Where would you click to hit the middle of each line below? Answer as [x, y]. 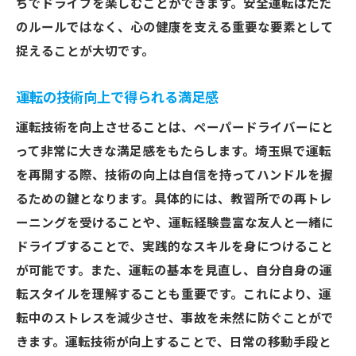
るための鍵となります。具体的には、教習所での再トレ [174, 199]
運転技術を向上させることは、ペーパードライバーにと [175, 128]
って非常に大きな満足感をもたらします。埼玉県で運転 [174, 152]
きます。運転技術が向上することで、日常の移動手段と [174, 342]
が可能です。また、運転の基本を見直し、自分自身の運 [174, 271]
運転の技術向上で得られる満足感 [117, 98]
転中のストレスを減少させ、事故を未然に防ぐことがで [175, 319]
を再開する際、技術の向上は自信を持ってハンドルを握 [174, 176]
